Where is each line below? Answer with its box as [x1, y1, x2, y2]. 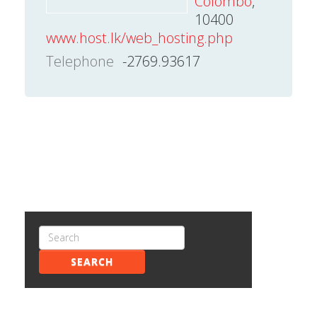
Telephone [46, 51, 114, 71]
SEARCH [71, 254, 113, 268]
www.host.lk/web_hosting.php [46, 28, 233, 47]
